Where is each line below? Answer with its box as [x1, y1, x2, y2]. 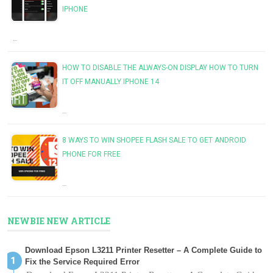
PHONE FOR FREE [62, 149, 121, 158]
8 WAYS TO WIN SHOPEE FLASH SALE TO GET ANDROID [62, 135, 246, 144]
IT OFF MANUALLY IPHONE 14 [62, 77, 159, 86]
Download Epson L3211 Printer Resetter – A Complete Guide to [25, 245, 262, 255]
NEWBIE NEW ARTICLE [7, 214, 110, 227]
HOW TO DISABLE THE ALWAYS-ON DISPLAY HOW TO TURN [62, 63, 258, 72]
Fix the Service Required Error [25, 257, 140, 266]
